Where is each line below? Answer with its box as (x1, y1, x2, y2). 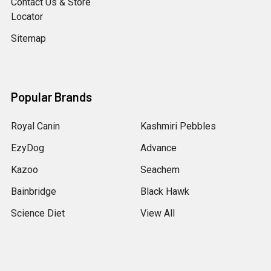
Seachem (140, 163, 180, 175)
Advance (140, 142, 177, 154)
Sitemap (11, 32, 46, 44)
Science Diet (11, 207, 65, 219)
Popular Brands (11, 89, 92, 104)
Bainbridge (11, 185, 56, 197)
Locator (11, 10, 43, 22)
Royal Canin (11, 120, 60, 132)
